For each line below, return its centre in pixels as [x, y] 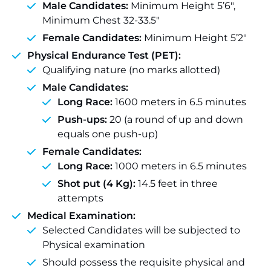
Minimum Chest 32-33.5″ [101, 20]
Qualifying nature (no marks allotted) [131, 70]
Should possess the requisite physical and [144, 262]
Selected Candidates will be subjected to [141, 230]
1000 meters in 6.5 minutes [180, 166]
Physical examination [94, 245]
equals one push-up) [108, 134]
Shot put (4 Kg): [98, 184]
